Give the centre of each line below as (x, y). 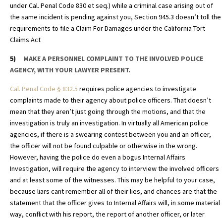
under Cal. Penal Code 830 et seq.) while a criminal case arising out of (111, 6)
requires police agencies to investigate (137, 89)
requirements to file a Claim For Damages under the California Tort (108, 28)
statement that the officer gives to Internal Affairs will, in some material (115, 203)
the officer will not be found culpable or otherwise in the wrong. (104, 146)
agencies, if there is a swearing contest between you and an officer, (111, 135)
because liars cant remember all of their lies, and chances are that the (113, 192)
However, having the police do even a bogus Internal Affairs (98, 157)
